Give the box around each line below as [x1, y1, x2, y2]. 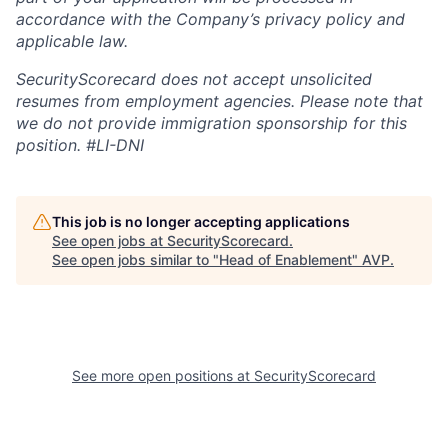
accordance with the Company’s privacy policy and [16, 8, 405, 29]
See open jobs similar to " [52, 250, 219, 268]
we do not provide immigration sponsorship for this [16, 112, 407, 133]
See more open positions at [72, 366, 254, 384]
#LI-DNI [86, 134, 144, 155]
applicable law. [16, 30, 128, 51]
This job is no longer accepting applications [52, 212, 350, 230]
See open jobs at [52, 231, 167, 249]
